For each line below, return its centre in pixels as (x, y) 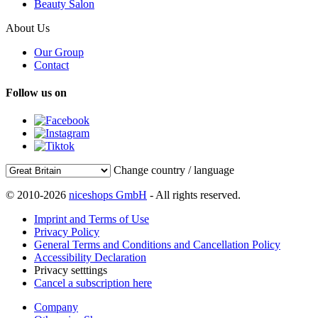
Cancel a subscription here (93, 283)
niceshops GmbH (108, 195)
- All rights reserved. (194, 195)
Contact (51, 65)
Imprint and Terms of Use (92, 219)
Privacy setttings (71, 270)
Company (56, 307)
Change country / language (174, 170)
